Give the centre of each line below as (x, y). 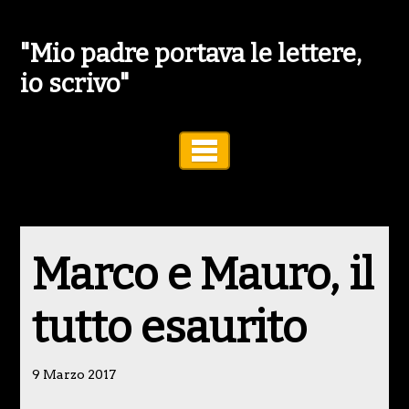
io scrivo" (75, 84)
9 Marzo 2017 (73, 375)
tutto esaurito (169, 328)
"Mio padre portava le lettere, (191, 53)
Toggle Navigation (306, 151)
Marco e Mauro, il (202, 275)
